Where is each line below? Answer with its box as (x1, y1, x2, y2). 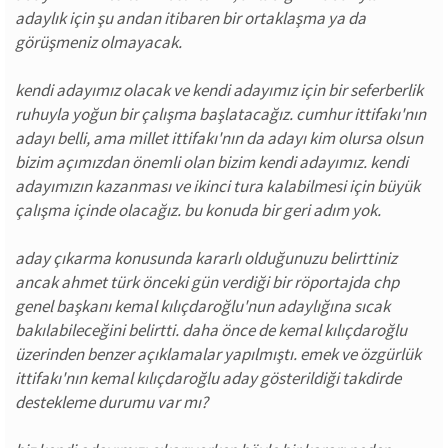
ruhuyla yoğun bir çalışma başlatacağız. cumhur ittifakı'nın (15, 103, 426, 125)
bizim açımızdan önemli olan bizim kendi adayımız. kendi (15, 151, 408, 173)
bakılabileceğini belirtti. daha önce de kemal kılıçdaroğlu (15, 319, 407, 341)
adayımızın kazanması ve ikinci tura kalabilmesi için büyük (15, 175, 420, 197)
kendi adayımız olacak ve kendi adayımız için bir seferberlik (15, 79, 423, 101)
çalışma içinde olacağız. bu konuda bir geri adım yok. (15, 199, 381, 221)
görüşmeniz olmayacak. (15, 31, 182, 53)
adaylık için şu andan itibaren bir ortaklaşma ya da (15, 7, 366, 29)
